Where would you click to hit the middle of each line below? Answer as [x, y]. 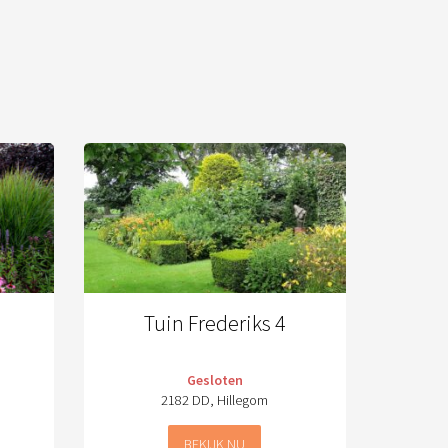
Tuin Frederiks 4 [214, 323]
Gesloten [214, 380]
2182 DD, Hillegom [215, 400]
